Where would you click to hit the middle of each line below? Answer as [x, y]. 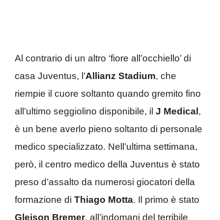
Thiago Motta [104, 199]
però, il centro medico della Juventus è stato [107, 164]
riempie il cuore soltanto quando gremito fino [108, 93]
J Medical [176, 111]
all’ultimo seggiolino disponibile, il [84, 111]
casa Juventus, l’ [50, 76]
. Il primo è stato [166, 199]
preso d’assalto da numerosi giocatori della [105, 182]
